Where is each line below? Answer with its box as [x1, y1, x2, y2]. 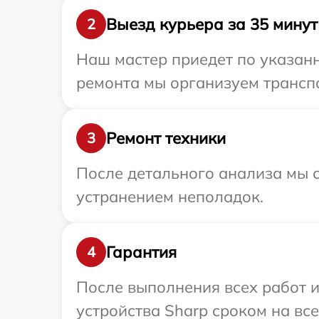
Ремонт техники [106, 127, 226, 148]
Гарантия [106, 241, 177, 262]
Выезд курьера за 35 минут [106, 14, 318, 34]
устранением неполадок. [76, 187, 263, 206]
